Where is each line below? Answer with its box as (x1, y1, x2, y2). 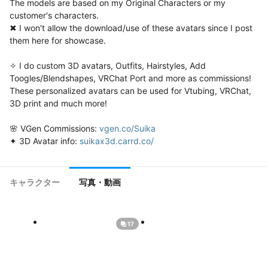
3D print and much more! (10, 98, 107, 108)
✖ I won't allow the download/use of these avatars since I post (10, 23, 252, 33)
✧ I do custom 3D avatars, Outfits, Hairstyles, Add (10, 60, 206, 71)
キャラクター (10, 178, 60, 187)
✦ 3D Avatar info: (10, 136, 80, 146)
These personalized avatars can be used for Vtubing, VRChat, (10, 86, 251, 96)
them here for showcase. (10, 35, 106, 45)
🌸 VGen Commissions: (10, 123, 99, 133)
